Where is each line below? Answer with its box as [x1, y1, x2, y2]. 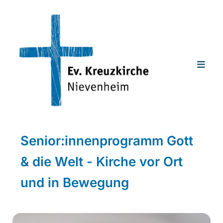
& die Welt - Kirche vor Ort [20, 153, 183, 169]
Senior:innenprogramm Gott [20, 132, 193, 148]
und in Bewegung [20, 174, 129, 190]
